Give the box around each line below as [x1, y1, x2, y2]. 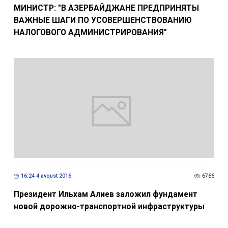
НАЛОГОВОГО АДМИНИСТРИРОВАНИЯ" [13, 27, 167, 37]
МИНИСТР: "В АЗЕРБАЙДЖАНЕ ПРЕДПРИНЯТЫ [13, 3, 199, 13]
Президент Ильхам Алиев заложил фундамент [13, 189, 197, 199]
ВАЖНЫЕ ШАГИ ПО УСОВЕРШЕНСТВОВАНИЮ [13, 15, 192, 25]
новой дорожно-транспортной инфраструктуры [13, 201, 205, 211]
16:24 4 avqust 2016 [20, 173, 71, 180]
